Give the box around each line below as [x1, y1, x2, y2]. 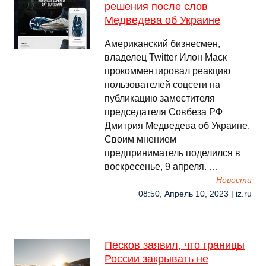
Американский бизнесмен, [104, 39, 220, 49]
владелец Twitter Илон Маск [104, 52, 227, 62]
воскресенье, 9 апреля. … [104, 161, 218, 172]
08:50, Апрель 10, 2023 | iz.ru [138, 189, 252, 198]
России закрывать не [104, 253, 208, 265]
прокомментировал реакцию [104, 66, 230, 76]
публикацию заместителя [104, 93, 215, 103]
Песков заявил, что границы [104, 239, 245, 251]
